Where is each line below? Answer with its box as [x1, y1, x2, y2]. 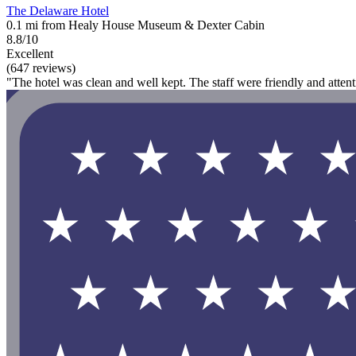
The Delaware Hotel [6, 4, 109, 18]
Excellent [6, 47, 53, 61]
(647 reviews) [6, 61, 75, 75]
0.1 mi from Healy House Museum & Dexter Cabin [6, 18, 265, 33]
